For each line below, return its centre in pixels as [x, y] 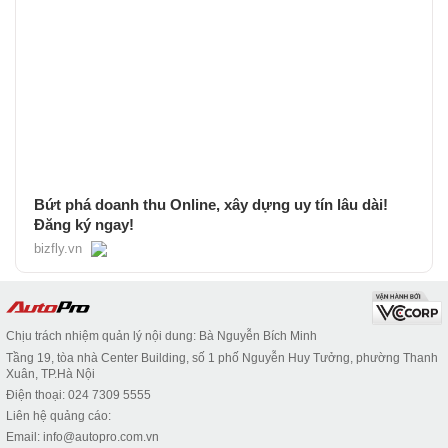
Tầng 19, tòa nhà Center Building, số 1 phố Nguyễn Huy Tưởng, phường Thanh [222, 357]
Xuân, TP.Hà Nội [50, 373]
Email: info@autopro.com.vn [82, 436]
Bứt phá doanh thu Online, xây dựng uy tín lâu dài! [211, 204]
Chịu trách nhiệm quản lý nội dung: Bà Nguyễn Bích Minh [161, 335]
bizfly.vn [58, 248]
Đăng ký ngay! [84, 224]
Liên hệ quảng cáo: [58, 415]
